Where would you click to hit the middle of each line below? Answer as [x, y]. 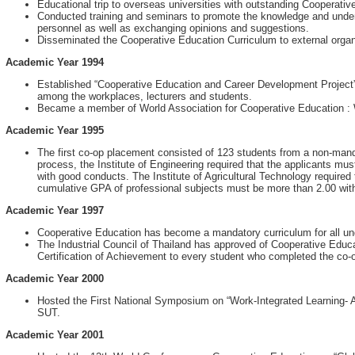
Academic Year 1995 [55, 130]
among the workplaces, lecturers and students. [145, 96]
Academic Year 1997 [55, 210]
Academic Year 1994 [55, 62]
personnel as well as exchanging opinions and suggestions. [173, 28]
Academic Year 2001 [55, 335]
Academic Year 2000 [55, 279]
